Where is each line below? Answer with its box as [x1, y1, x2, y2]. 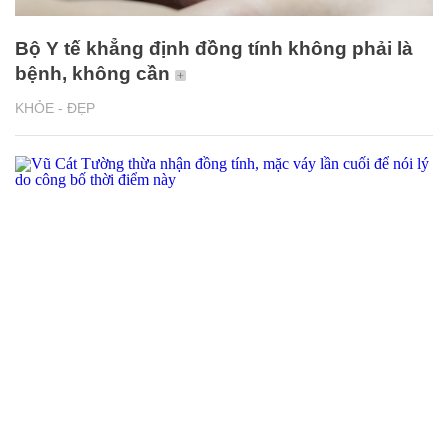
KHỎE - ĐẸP [15, 99, 95, 116]
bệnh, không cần [15, 62, 170, 84]
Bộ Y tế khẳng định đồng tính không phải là [15, 37, 413, 59]
